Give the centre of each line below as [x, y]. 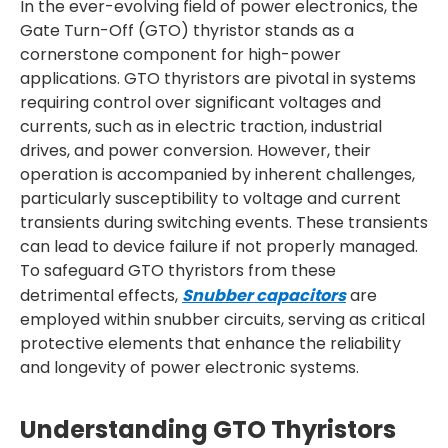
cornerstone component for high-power [180, 54]
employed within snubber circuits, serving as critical [222, 319]
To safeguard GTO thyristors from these [178, 270]
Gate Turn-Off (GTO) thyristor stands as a [187, 30]
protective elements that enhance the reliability [210, 343]
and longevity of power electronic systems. [189, 367]
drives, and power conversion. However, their [195, 150]
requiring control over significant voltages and [200, 102]
